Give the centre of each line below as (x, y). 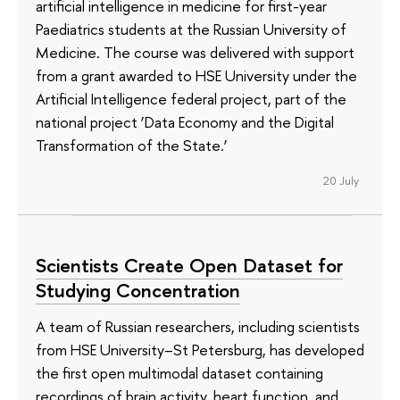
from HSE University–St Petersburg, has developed (200, 349)
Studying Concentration (138, 291)
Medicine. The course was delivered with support (195, 52)
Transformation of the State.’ (132, 145)
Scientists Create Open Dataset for (189, 266)
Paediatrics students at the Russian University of (191, 29)
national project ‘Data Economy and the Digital (185, 121)
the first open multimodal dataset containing (179, 372)
